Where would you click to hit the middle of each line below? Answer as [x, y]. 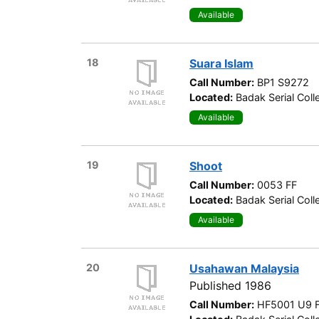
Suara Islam [221, 63]
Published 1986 [230, 285]
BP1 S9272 [283, 82]
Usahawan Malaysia [244, 268]
